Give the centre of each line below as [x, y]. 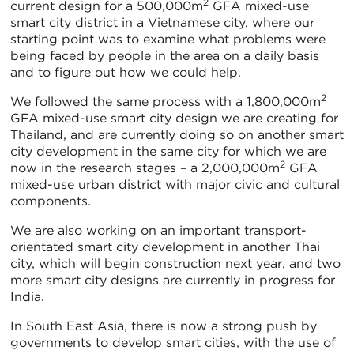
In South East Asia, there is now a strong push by [164, 326]
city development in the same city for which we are [168, 152]
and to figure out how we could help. [126, 73]
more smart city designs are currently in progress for [173, 281]
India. [27, 297]
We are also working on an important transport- [158, 231]
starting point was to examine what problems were [168, 40]
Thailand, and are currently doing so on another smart [177, 135]
